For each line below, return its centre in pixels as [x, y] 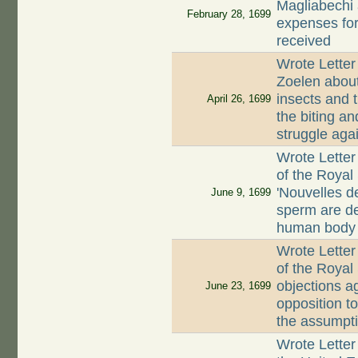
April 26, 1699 [239, 99]
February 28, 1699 [229, 14]
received [304, 41]
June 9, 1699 [241, 193]
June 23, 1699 [238, 286]
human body [316, 228]
